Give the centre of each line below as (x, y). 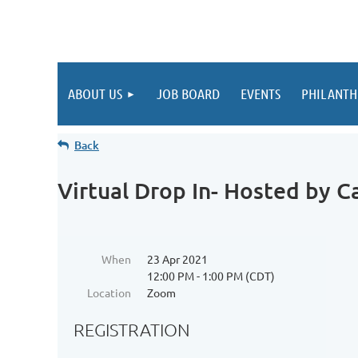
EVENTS (261, 93)
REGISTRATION (132, 330)
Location (109, 292)
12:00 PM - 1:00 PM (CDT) (211, 276)
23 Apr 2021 (177, 259)
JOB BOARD (188, 93)
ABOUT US (95, 93)
